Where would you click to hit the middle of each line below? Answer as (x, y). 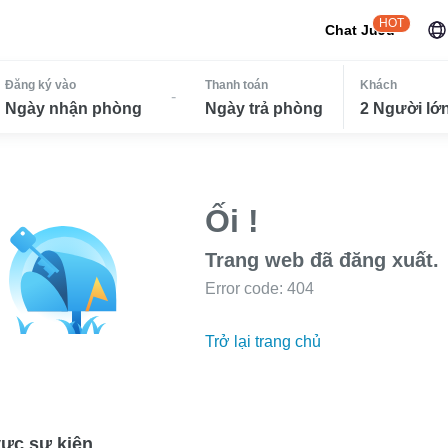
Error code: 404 (259, 288)
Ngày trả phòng (263, 108)
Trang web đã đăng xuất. (322, 260)
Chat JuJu (360, 30)
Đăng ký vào (41, 85)
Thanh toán (236, 85)
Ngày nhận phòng (74, 108)
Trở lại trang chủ (263, 341)
